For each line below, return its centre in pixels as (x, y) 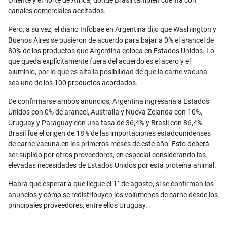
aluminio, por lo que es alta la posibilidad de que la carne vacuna (108, 72)
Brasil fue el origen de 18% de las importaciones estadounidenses (109, 134)
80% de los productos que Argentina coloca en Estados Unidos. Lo (111, 51)
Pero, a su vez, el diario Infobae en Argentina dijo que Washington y (112, 30)
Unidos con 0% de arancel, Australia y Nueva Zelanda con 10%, (105, 112)
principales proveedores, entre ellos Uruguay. (78, 205)
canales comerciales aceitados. (57, 11)
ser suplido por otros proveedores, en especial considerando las (107, 155)
